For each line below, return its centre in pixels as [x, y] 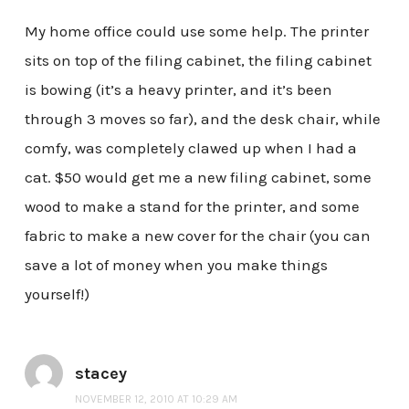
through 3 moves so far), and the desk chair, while [202, 118]
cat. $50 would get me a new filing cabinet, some [198, 177]
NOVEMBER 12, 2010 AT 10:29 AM [156, 399]
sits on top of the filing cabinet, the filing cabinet [198, 60]
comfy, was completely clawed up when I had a [190, 147]
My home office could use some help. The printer [196, 31]
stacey [100, 373]
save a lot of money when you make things [176, 264]
